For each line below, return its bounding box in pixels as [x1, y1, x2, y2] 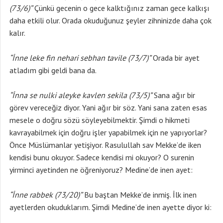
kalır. [9, 28, 25, 38]
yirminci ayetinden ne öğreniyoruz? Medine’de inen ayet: [9, 165, 193, 175]
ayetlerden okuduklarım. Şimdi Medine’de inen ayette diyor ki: [9, 202, 212, 212]
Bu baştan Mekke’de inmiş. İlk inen [82, 190, 197, 200]
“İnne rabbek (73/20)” [9, 190, 82, 200]
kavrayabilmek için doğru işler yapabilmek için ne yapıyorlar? [9, 127, 207, 137]
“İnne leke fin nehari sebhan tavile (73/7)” [9, 53, 151, 63]
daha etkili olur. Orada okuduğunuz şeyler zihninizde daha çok [9, 15, 212, 25]
